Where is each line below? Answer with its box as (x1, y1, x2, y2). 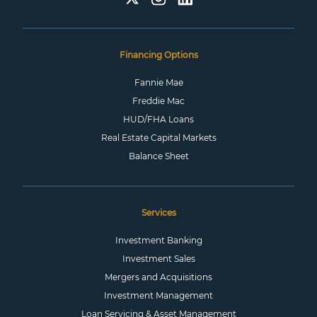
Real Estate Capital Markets (100, 132, 217, 143)
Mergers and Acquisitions (105, 272, 212, 282)
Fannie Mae (134, 77, 183, 88)
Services (141, 207, 176, 218)
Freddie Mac (132, 96, 185, 106)
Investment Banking (115, 235, 202, 246)
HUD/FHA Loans (123, 114, 194, 125)
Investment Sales (122, 253, 195, 264)
